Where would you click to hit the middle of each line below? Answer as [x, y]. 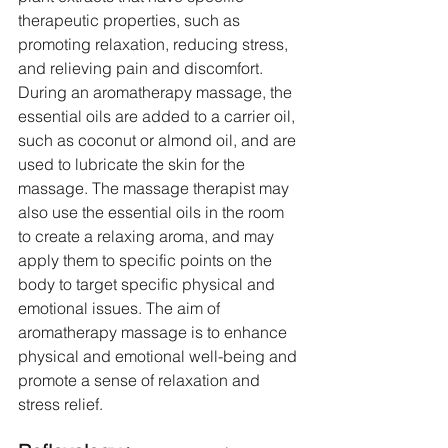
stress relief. [60, 404]
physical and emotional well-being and [159, 356]
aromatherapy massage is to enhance [154, 332]
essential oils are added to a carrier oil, [158, 116]
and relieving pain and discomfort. [142, 68]
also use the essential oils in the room [153, 212]
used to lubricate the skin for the [133, 164]
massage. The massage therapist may [155, 188]
